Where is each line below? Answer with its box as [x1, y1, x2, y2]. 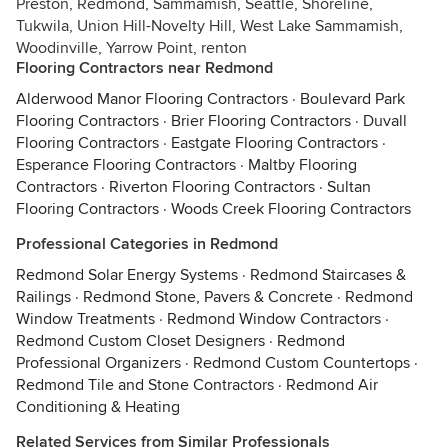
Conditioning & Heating [16, 397, 180, 417]
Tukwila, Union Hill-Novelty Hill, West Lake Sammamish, [16, 16, 403, 36]
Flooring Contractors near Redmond [16, 58, 273, 78]
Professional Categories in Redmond [16, 234, 278, 254]
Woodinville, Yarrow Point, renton [16, 38, 247, 58]
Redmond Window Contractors [167, 309, 381, 329]
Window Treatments [16, 309, 155, 329]
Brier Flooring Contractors [171, 111, 351, 131]
